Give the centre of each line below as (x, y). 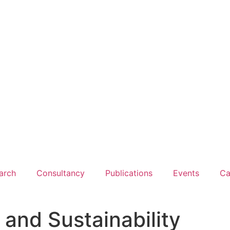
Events (186, 173)
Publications (129, 173)
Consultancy (61, 173)
